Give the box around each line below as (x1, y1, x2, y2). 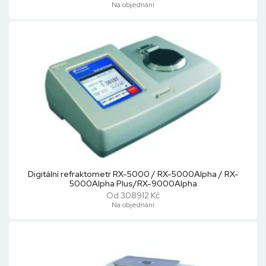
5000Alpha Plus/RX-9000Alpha (69, 178, 197, 189)
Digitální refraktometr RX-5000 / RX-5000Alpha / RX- (27, 169, 239, 179)
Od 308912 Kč (106, 190, 160, 201)
